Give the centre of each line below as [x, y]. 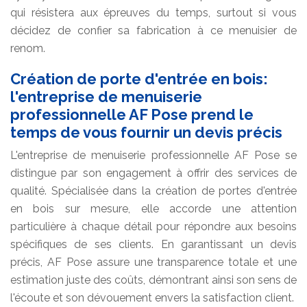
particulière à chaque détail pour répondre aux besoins [153, 226]
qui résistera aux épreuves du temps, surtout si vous [153, 12]
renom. [28, 48]
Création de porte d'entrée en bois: [139, 78]
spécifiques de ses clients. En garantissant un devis [153, 244]
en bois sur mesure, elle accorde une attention [153, 208]
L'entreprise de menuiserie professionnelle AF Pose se [153, 155]
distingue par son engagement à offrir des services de [153, 173]
